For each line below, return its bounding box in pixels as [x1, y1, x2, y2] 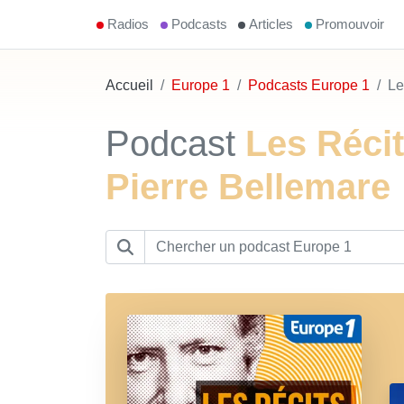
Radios [106, 16, 149, 32]
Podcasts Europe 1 [248, 78, 370, 93]
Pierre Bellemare [106, 167, 390, 207]
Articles [249, 16, 294, 32]
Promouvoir [316, 16, 385, 32]
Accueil [106, 78, 153, 93]
